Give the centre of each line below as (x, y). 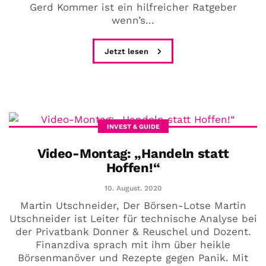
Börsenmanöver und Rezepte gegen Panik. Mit (133, 257)
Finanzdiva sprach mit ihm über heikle (133, 244)
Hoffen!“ (133, 167)
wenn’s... (133, 20)
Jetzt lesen (128, 51)
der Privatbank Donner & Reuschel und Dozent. (133, 231)
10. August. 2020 (133, 188)
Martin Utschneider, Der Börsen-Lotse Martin (133, 205)
